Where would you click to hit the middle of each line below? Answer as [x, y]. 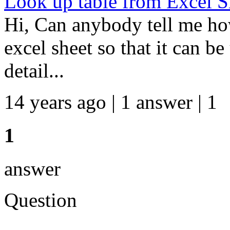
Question [41, 200]
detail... [34, 71]
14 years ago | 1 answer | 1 [111, 102]
